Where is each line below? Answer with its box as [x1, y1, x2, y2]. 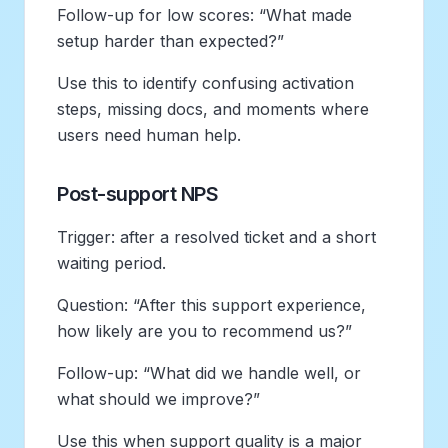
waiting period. [57, 252, 166, 273]
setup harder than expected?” [57, 30, 284, 51]
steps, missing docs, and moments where [57, 98, 369, 119]
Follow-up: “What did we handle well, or [57, 362, 361, 383]
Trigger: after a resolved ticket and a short [57, 226, 376, 247]
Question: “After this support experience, [57, 294, 366, 315]
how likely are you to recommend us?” [57, 320, 352, 341]
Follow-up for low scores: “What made [57, 4, 352, 25]
